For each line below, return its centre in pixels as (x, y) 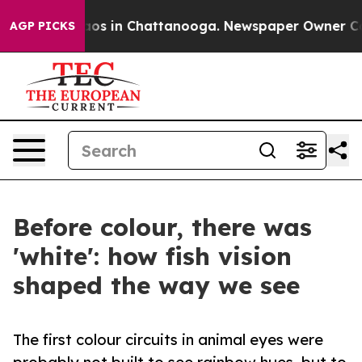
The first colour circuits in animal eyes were (168, 340)
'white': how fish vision (152, 256)
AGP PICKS (42, 26)
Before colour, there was (162, 227)
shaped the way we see (156, 285)
